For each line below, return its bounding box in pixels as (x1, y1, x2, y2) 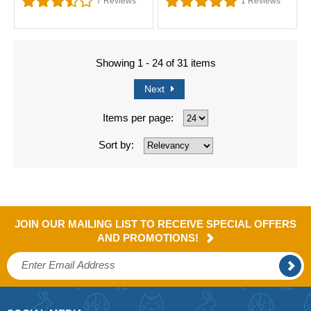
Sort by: (98, 139, 134, 151)
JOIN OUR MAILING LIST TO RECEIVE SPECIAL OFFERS (15, 217, 296, 230)
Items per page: (103, 111, 174, 124)
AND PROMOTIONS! (97, 231, 201, 244)
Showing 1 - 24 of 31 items (95, 56, 216, 69)
